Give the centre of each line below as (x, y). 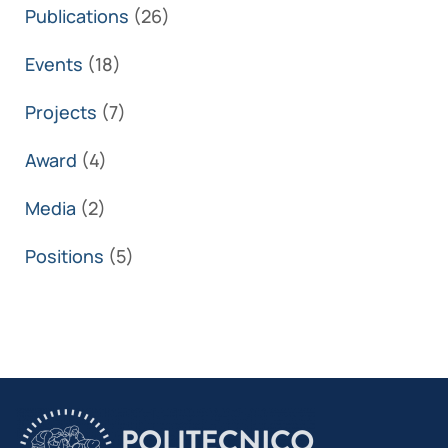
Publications (77, 16)
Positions (64, 256)
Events (54, 64)
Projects (61, 112)
